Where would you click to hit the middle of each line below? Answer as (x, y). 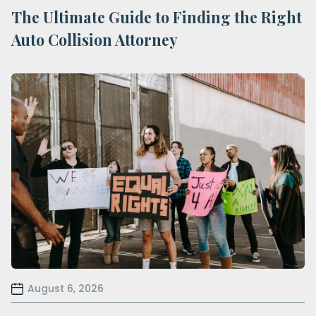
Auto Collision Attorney (95, 39)
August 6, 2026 (66, 289)
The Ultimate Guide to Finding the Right (157, 17)
